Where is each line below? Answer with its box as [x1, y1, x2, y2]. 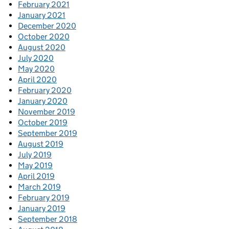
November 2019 [18, 107, 75, 117]
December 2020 [18, 21, 76, 31]
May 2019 [18, 161, 53, 171]
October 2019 [18, 118, 67, 128]
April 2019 [18, 171, 55, 181]
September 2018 [18, 214, 77, 224]
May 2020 [18, 64, 55, 74]
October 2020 [18, 32, 70, 42]
